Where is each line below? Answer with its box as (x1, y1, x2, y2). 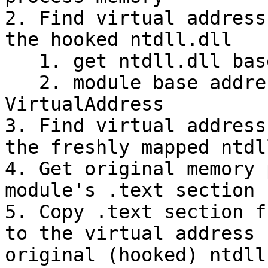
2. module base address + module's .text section (5, 72, 39, 93)
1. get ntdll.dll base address (5, 50, 39, 72)
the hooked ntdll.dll (5, 29, 232, 50)
